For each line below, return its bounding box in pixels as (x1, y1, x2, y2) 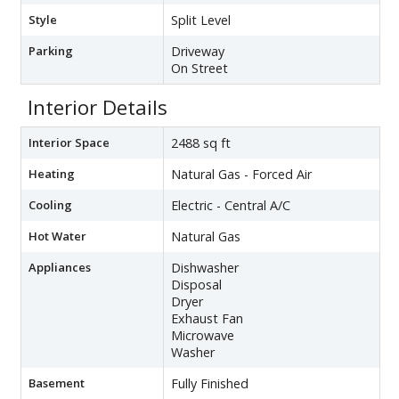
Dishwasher (171, 259, 239, 277)
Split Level (171, 12, 231, 29)
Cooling (28, 197, 72, 214)
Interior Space (28, 134, 110, 151)
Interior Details (28, 94, 167, 122)
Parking (28, 43, 73, 60)
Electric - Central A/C (171, 197, 290, 215)
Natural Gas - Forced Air (171, 166, 312, 183)
